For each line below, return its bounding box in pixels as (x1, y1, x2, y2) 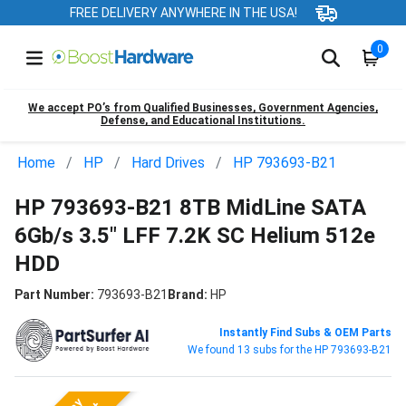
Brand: (168, 286, 208, 302)
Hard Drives (131, 153, 205, 171)
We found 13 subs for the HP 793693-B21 (188, 343, 391, 356)
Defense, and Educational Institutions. (101, 113, 305, 127)
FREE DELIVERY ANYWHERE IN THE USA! (69, 5, 297, 20)
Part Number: (14, 286, 94, 302)
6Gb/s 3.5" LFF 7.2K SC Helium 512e (14, 222, 375, 248)
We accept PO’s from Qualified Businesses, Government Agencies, (28, 101, 378, 114)
